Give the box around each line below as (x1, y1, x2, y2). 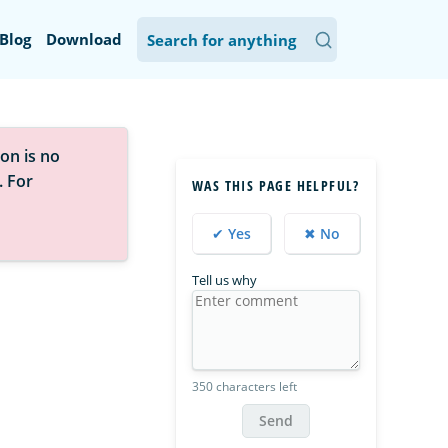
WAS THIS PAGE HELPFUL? (192, 176, 360, 195)
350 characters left (192, 378, 297, 395)
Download (46, 29, 122, 49)
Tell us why (192, 271, 257, 289)
